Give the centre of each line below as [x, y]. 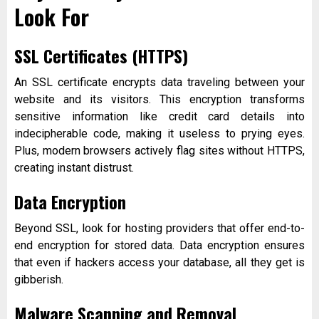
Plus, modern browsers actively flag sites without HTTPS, [159, 151]
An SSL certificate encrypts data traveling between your [159, 83]
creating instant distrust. [74, 168]
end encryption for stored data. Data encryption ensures [159, 246]
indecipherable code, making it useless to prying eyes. [159, 134]
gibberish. [39, 280]
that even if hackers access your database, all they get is [159, 263]
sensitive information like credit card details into [159, 117]
